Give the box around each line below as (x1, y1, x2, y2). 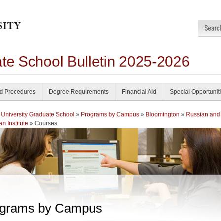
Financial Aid (122, 88, 156, 95)
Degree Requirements (49, 88, 109, 95)
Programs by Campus (81, 111, 139, 118)
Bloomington (146, 111, 180, 118)
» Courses (28, 120, 57, 127)
